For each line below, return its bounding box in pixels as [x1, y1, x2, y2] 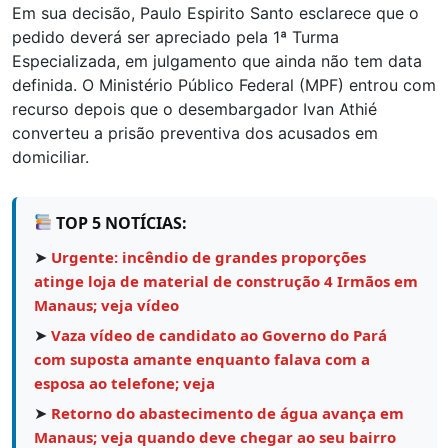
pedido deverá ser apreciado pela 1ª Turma [12, 26, 339, 47]
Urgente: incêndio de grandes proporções [51, 246, 366, 267]
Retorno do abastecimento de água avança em [51, 402, 404, 423]
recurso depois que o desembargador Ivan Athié [12, 98, 377, 119]
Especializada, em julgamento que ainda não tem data [12, 50, 422, 71]
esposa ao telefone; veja [34, 372, 215, 393]
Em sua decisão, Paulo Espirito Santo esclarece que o [12, 2, 419, 23]
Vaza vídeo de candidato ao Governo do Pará [51, 324, 387, 345]
